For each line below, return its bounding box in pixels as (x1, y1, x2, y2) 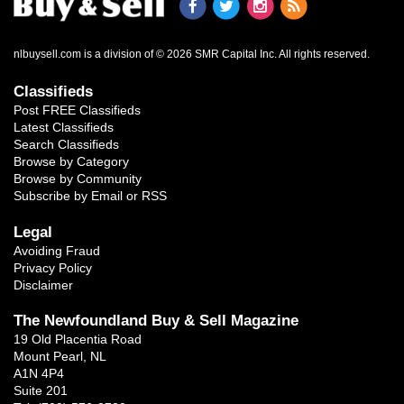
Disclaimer (14, 277, 73, 292)
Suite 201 (14, 382, 68, 398)
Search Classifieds (14, 137, 119, 152)
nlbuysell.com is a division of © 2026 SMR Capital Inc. (14, 48, 279, 60)
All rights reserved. (279, 48, 370, 60)
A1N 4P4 (14, 365, 64, 381)
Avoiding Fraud (14, 243, 100, 258)
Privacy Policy (14, 260, 92, 275)
